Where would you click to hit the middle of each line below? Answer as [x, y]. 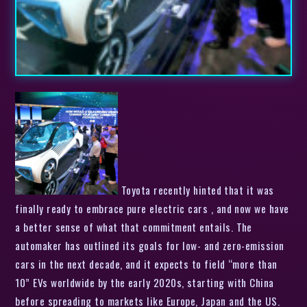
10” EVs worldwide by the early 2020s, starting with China [145, 282]
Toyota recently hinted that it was [196, 189]
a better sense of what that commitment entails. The [134, 226]
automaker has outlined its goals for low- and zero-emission [150, 245]
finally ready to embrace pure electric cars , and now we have [152, 208]
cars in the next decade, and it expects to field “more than [146, 263]
